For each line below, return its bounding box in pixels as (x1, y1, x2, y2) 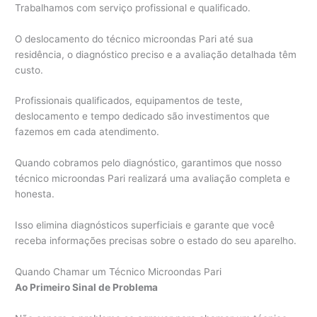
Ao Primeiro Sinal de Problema (15, 282, 158, 294)
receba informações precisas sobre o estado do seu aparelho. (15, 235, 297, 247)
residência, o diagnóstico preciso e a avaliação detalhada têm (15, 48, 297, 60)
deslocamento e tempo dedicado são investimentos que (15, 110, 270, 122)
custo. (15, 64, 44, 76)
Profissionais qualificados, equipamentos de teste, (15, 95, 243, 107)
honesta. (15, 188, 55, 200)
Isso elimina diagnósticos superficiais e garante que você (15, 219, 275, 231)
